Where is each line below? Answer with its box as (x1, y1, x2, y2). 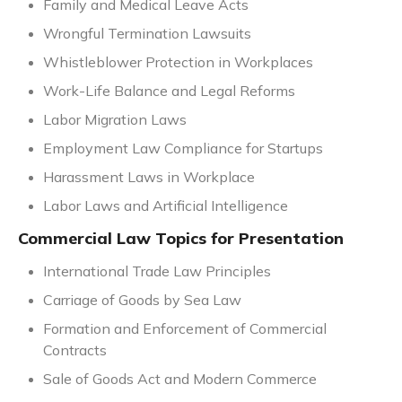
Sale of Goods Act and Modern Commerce (43, 370, 317, 389)
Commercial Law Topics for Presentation (18, 228, 344, 249)
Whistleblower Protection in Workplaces (43, 53, 313, 72)
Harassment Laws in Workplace (43, 168, 255, 187)
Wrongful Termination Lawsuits (43, 24, 251, 43)
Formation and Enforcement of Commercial (43, 319, 327, 338)
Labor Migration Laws (43, 110, 187, 129)
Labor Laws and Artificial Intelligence (43, 197, 288, 215)
